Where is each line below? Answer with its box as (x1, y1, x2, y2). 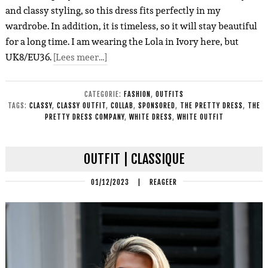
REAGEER (150, 177, 177, 187)
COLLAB (111, 100, 133, 110)
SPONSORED (138, 100, 175, 110)
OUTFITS (156, 89, 184, 99)
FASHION (124, 89, 151, 99)
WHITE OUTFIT (176, 112, 224, 121)
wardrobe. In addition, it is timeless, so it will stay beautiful (5, 18, 257, 33)
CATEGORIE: (84, 89, 124, 99)
